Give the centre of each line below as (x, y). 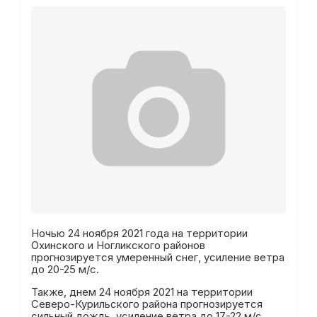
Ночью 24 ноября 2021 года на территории (139, 233)
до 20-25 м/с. (65, 269)
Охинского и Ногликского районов (118, 245)
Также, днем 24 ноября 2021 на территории (142, 292)
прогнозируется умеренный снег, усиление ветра (157, 257)
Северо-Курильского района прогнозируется (146, 304)
